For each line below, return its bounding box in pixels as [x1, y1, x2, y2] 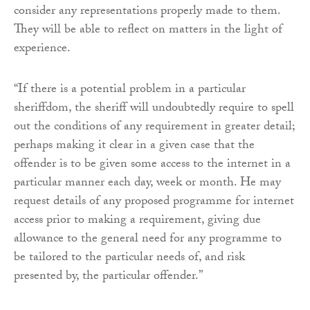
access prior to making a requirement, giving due [14, 210, 261, 232]
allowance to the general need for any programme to [14, 228, 282, 250]
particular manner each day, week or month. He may [14, 172, 281, 194]
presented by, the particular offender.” [14, 266, 203, 288]
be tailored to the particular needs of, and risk [14, 247, 245, 269]
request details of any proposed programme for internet [14, 191, 294, 213]
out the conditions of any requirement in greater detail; [14, 116, 295, 138]
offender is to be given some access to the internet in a [14, 154, 291, 176]
